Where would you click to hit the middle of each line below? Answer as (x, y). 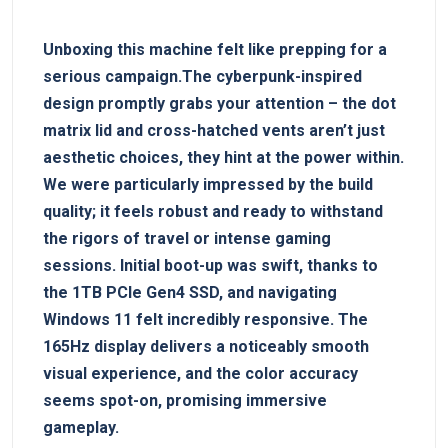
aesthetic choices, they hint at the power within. (223, 157)
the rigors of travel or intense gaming (187, 238)
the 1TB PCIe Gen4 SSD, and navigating (190, 292)
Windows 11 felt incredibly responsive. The (205, 319)
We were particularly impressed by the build (208, 184)
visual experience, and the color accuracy (200, 373)
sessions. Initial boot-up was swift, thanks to (210, 265)
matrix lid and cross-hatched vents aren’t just (214, 130)
